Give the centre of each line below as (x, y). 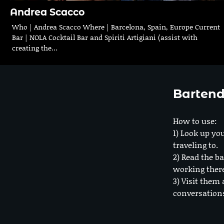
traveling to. (195, 145)
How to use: (195, 121)
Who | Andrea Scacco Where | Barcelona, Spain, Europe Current (116, 27)
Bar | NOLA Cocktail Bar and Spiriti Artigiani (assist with (105, 37)
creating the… (35, 48)
